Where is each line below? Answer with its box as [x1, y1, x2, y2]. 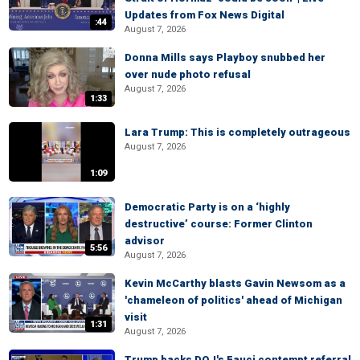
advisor [125, 235, 165, 247]
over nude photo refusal [125, 68, 251, 80]
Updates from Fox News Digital [125, 9, 284, 21]
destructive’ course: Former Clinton [125, 218, 313, 230]
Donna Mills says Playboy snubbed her [125, 51, 325, 63]
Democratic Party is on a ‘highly [125, 201, 290, 213]
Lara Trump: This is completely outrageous [125, 126, 350, 138]
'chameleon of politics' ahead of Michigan [125, 294, 342, 306]
